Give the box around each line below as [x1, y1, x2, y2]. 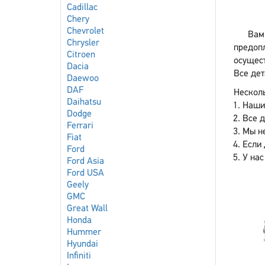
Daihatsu [67, 98, 101, 107]
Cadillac [67, 3, 98, 12]
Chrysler [67, 38, 99, 48]
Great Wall [67, 204, 108, 214]
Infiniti [67, 251, 91, 261]
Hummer [67, 228, 101, 237]
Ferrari [67, 121, 93, 131]
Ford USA [67, 169, 104, 178]
